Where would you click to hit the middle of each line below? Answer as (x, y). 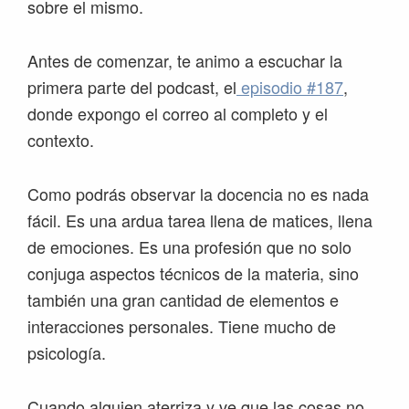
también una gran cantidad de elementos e (183, 300)
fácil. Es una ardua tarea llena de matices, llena (200, 220)
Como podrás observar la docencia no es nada (198, 194)
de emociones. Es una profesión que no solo (189, 247)
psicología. (69, 353)
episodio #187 (290, 87)
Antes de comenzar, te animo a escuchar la (185, 61)
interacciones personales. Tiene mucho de (182, 326)
